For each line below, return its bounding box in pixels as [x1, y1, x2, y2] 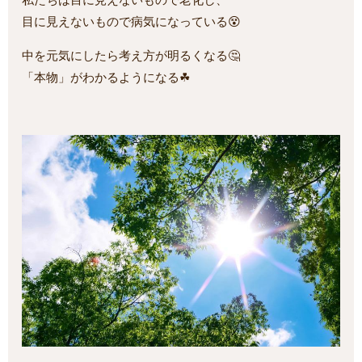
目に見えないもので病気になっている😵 [22, 15, 242, 28]
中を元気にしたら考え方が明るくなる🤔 [22, 48, 241, 62]
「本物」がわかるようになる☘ [22, 70, 191, 84]
